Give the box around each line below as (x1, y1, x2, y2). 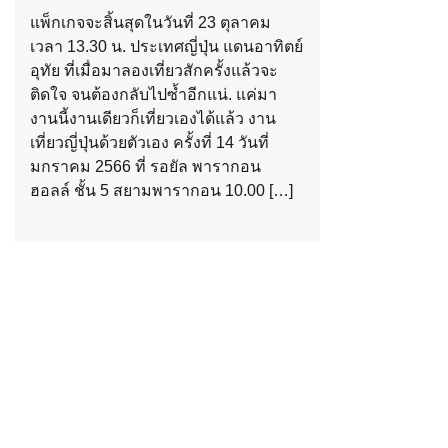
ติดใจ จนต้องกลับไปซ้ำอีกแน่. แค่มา (30, 85, 277, 103)
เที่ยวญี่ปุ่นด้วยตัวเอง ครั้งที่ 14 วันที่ (30, 133, 269, 151)
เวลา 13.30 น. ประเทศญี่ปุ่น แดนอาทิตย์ (30, 37, 303, 55)
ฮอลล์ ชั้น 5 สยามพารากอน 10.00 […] (30, 181, 293, 199)
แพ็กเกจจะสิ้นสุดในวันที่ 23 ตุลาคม (30, 13, 271, 31)
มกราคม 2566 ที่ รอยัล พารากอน (30, 157, 261, 175)
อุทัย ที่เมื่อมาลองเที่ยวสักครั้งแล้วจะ (30, 61, 278, 79)
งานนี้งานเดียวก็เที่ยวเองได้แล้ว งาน (30, 109, 276, 127)
